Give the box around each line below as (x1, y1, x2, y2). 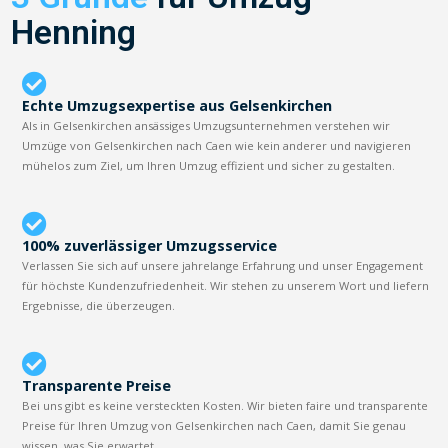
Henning (11, 12, 137, 52)
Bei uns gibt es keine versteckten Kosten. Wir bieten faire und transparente (22, 397, 429, 413)
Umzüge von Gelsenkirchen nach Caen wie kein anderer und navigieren (22, 137, 412, 153)
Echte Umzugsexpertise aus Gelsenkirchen (22, 95, 333, 115)
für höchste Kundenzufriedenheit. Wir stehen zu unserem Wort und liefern (22, 277, 430, 293)
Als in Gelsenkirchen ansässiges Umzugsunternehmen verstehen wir (22, 117, 391, 133)
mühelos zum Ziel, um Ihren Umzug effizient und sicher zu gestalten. (22, 157, 396, 173)
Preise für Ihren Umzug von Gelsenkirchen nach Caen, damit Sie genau (22, 417, 407, 433)
